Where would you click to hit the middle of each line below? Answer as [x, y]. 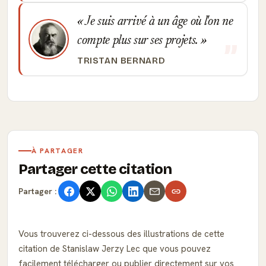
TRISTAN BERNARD [121, 61]
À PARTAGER [58, 151]
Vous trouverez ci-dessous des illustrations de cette [121, 234]
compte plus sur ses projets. [139, 41]
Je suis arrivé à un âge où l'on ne [158, 22]
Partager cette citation [95, 169]
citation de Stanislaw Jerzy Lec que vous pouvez [115, 249]
